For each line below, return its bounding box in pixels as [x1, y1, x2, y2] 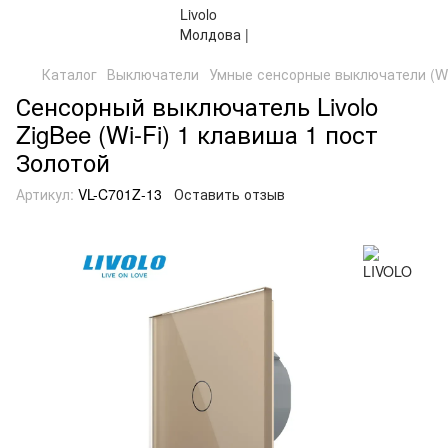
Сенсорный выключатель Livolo [16, 88, 378, 123]
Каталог [42, 64, 97, 84]
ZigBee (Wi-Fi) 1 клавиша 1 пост [16, 116, 378, 151]
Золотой [16, 144, 110, 179]
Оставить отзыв [174, 184, 285, 204]
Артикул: [16, 184, 74, 204]
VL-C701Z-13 [74, 184, 162, 204]
